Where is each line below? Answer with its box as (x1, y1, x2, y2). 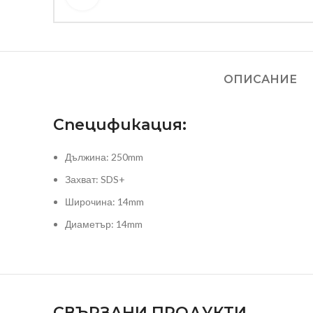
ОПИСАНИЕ (224, 73, 297, 86)
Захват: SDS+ (65, 173, 125, 185)
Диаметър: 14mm (65, 218, 143, 230)
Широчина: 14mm (65, 196, 144, 208)
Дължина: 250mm (65, 151, 143, 163)
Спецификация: (53, 115, 187, 134)
